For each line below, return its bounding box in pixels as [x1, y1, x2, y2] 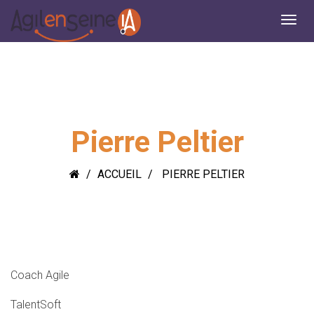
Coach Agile [11, 268, 69, 282]
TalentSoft [11, 298, 61, 311]
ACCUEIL [97, 168, 142, 181]
